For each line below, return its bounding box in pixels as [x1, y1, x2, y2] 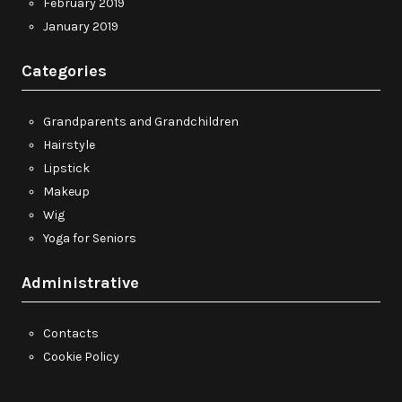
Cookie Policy [43, 348, 119, 364]
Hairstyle [43, 136, 95, 153]
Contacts [43, 325, 99, 341]
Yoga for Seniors [43, 230, 136, 246]
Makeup [43, 183, 90, 199]
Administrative [22, 272, 139, 293]
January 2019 [43, 18, 118, 34]
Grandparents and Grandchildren [43, 113, 239, 129]
